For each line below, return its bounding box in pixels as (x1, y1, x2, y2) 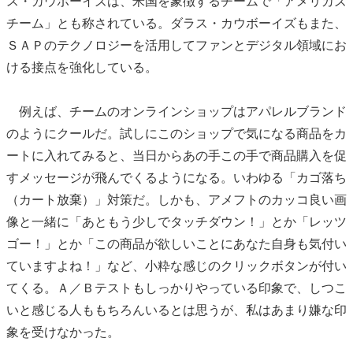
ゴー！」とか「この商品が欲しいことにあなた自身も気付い (6, 237, 347, 251)
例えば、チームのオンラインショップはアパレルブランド (6, 105, 347, 119)
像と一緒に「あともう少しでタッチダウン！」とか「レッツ (6, 215, 347, 229)
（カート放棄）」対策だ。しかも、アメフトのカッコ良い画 (6, 193, 347, 207)
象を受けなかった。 (6, 325, 120, 340)
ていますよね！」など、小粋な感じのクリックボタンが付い (6, 259, 347, 273)
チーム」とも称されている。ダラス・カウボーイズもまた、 (6, 17, 347, 31)
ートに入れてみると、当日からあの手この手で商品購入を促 (6, 149, 347, 163)
